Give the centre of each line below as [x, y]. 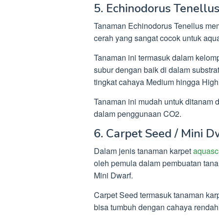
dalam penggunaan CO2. [138, 113]
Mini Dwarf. [113, 175]
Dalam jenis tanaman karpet [143, 151]
